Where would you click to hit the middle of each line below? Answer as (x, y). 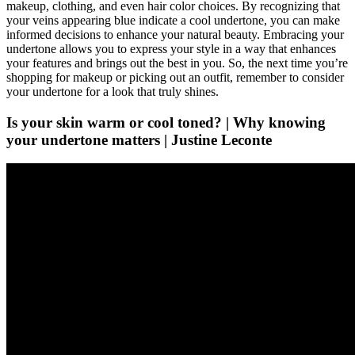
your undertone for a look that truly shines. (113, 91)
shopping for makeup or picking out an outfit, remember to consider (175, 77)
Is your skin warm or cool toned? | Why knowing (166, 122)
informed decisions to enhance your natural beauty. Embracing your (175, 34)
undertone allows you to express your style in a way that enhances (171, 48)
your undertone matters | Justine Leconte (139, 139)
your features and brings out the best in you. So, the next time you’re (177, 63)
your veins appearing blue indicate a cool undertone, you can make (173, 20)
